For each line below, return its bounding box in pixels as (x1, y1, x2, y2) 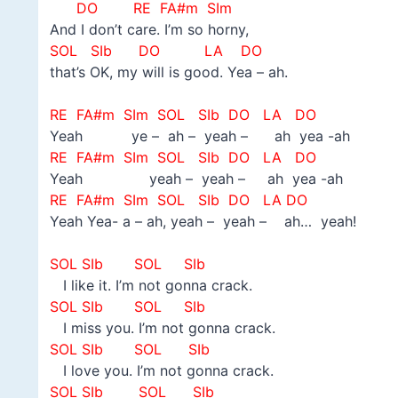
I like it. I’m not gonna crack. (49, 276, 252, 295)
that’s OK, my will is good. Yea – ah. (49, 63, 288, 82)
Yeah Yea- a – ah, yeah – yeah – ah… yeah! (49, 212, 356, 231)
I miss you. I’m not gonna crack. (49, 319, 275, 338)
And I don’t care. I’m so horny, (49, 20, 249, 39)
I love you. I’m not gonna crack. (49, 362, 274, 380)
